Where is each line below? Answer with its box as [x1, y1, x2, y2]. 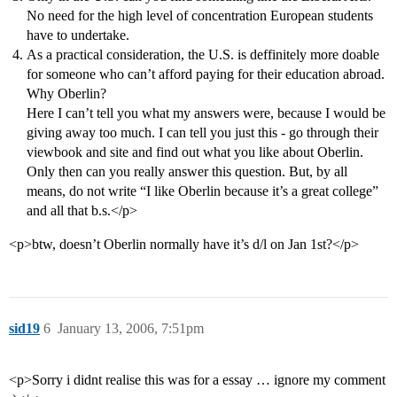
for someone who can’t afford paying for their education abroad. [27, 66, 385, 82]
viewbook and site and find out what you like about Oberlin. [27, 144, 363, 160]
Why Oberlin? [27, 86, 106, 102]
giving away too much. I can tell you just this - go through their [27, 125, 378, 141]
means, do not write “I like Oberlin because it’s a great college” [27, 183, 378, 199]
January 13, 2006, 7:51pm [58, 321, 204, 337]
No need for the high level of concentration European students [27, 8, 373, 24]
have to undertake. [27, 27, 129, 43]
